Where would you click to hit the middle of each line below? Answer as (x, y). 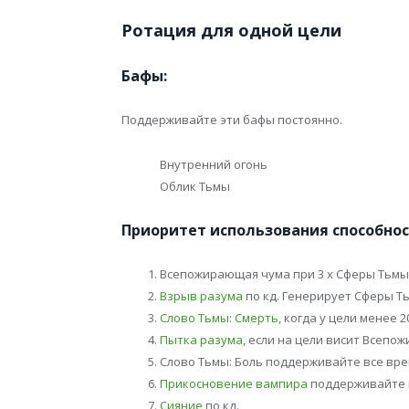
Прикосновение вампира (234, 383)
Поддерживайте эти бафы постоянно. (232, 120)
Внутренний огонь (214, 164)
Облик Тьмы (195, 186)
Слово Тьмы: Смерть (219, 317)
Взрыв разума (201, 295)
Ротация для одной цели (231, 31)
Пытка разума (201, 339)
